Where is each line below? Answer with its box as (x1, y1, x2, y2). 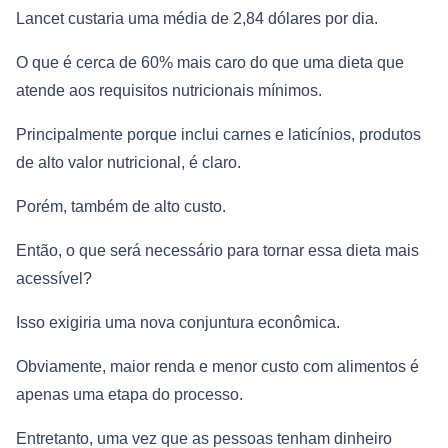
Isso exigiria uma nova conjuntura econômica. (16, 314, 340, 332)
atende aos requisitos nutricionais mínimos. (16, 82, 322, 100)
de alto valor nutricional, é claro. (16, 154, 241, 172)
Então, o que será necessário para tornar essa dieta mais (16, 242, 419, 260)
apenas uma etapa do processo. (16, 386, 243, 404)
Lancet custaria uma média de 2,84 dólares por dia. (16, 10, 378, 28)
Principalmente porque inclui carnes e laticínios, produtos (16, 126, 421, 144)
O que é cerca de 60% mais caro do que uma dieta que (16, 54, 404, 72)
